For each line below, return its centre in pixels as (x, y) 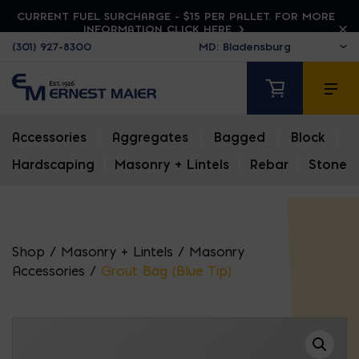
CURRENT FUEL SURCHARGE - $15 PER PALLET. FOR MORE (175, 16)
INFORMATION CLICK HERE (159, 29)
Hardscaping (53, 165)
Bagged (240, 137)
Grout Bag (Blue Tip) (166, 271)
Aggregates (150, 137)
